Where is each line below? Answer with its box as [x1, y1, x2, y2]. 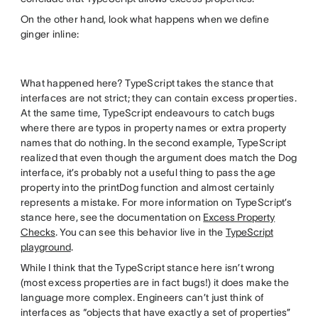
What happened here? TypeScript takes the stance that [20, 77, 274, 89]
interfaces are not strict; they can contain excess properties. [20, 92, 297, 104]
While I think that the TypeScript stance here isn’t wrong [20, 261, 275, 273]
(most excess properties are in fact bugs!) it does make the [20, 276, 290, 288]
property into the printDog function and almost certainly [20, 181, 275, 193]
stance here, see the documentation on [20, 211, 204, 223]
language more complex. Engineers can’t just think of [20, 291, 264, 303]
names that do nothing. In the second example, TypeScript [20, 136, 287, 148]
